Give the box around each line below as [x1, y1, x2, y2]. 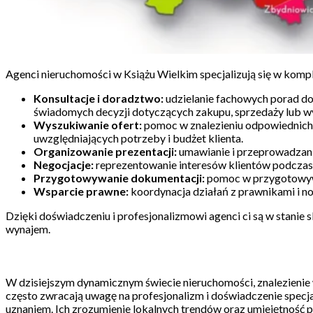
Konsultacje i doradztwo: [34, 92, 163, 105]
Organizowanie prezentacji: [34, 145, 177, 159]
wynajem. [6, 222, 50, 236]
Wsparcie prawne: [34, 184, 129, 198]
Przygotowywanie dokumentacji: [34, 171, 205, 185]
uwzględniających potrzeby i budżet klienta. [34, 131, 243, 145]
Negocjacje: [34, 158, 94, 172]
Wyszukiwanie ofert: [34, 118, 142, 132]
